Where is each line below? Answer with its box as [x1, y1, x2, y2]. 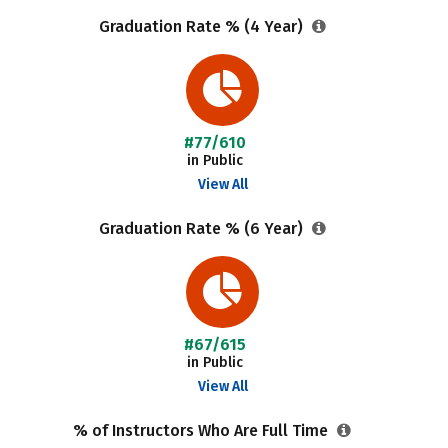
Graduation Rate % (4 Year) [98, 17, 307, 36]
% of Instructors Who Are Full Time [73, 421, 333, 440]
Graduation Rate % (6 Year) [98, 219, 307, 238]
